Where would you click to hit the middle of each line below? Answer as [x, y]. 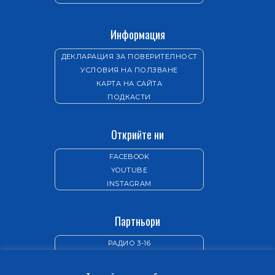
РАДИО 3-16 [129, 243]
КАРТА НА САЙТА [129, 83]
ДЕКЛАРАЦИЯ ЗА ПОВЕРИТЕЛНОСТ [129, 56]
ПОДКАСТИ [129, 97]
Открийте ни [137, 134]
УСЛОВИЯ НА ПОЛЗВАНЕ [129, 70]
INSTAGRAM [129, 183]
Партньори [137, 221]
